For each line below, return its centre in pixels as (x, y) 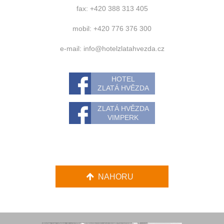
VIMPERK (123, 117)
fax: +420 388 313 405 (112, 8)
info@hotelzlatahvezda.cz (124, 48)
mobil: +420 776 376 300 (112, 28)
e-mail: (71, 48)
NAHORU (116, 177)
